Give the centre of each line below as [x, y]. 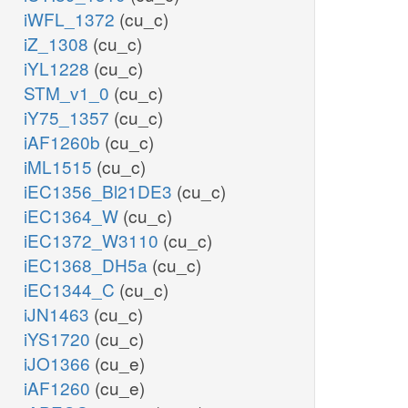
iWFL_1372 [71, 19]
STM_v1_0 [69, 93]
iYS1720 [59, 339]
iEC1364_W [73, 216]
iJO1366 [59, 363]
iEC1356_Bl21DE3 [100, 191]
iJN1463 [59, 314]
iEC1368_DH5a [88, 265]
